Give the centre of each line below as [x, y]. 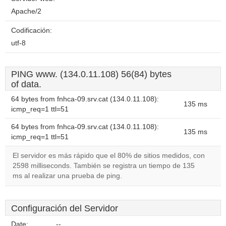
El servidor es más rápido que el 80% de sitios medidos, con [109, 156]
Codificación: [32, 31]
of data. [26, 84]
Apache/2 [26, 11]
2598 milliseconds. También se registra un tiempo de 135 [104, 166]
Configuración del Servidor [65, 208]
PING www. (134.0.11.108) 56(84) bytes [91, 74]
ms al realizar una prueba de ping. [67, 176]
